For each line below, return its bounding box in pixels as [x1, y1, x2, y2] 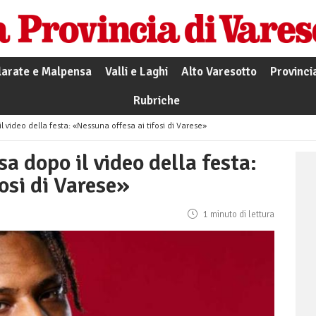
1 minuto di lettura [201, 209, 274, 221]
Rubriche [133, 93, 180, 109]
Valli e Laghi [104, 64, 168, 80]
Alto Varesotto [181, 64, 257, 80]
